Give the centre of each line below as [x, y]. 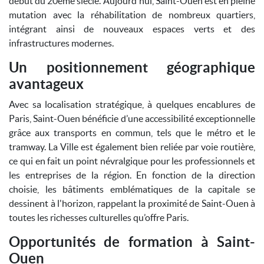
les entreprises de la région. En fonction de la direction [132, 175]
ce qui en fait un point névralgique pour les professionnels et [132, 161]
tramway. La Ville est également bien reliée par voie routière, [132, 147]
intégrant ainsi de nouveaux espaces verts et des [132, 29]
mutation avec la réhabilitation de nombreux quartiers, [132, 15]
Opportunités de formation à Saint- [132, 242]
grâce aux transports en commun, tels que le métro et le [132, 133]
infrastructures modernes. [61, 43]
